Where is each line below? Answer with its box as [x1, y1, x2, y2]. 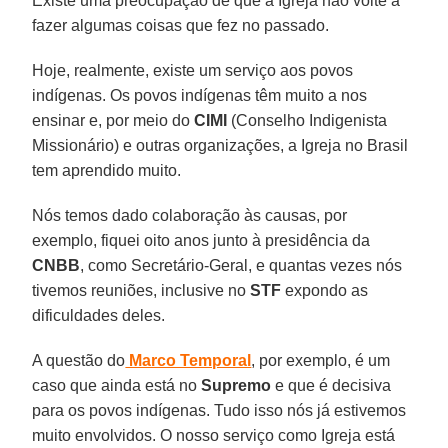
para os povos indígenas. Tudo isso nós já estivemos [32, 401, 407, 419]
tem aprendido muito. [32, 161, 182, 179]
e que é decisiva [271, 376, 392, 394]
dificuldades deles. [32, 306, 166, 324]
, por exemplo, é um [251, 351, 391, 369]
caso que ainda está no [32, 376, 202, 394]
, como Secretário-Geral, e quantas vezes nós [80, 256, 403, 274]
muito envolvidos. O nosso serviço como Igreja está [32, 426, 396, 444]
